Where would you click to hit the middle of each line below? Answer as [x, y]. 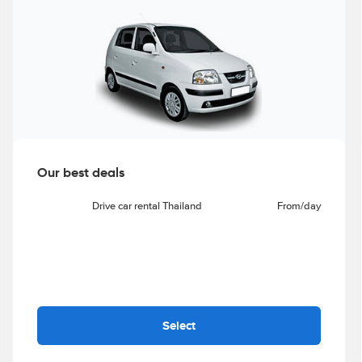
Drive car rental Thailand [147, 206]
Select [179, 325]
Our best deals [80, 172]
